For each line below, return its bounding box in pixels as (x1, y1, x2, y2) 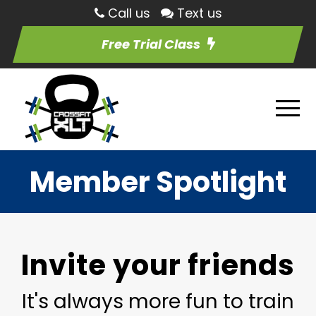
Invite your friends (21, 245, 295, 285)
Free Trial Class (101, 35, 200, 53)
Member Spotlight (30, 162, 286, 202)
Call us (107, 4, 150, 22)
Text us (176, 4, 222, 22)
